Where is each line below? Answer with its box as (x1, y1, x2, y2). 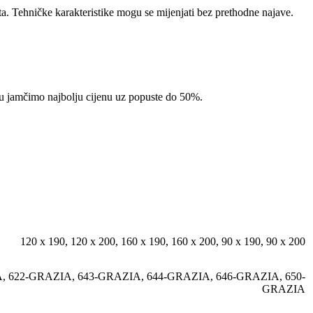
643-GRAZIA (78, 270, 141, 282)
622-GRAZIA (8, 270, 72, 282)
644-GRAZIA (147, 270, 210, 282)
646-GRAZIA (216, 270, 279, 282)
